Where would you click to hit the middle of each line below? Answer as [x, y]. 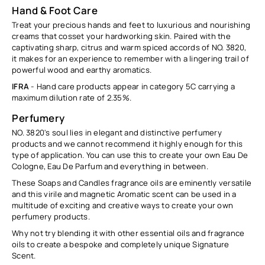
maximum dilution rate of [59, 97]
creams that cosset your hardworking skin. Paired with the [121, 36]
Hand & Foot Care [55, 11]
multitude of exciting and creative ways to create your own [123, 205]
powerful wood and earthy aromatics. [82, 70]
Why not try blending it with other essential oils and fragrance [128, 233]
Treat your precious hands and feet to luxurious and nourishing [131, 25]
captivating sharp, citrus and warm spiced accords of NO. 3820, [129, 47]
